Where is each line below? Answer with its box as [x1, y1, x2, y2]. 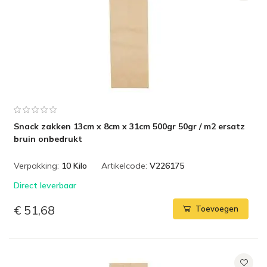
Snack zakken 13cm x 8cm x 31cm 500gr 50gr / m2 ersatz [14, 121, 245, 132]
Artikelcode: [101, 160, 147, 171]
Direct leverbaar [14, 180, 76, 191]
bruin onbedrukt [14, 133, 82, 144]
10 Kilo [61, 160, 87, 171]
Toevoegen [195, 204, 238, 214]
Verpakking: [14, 160, 59, 171]
